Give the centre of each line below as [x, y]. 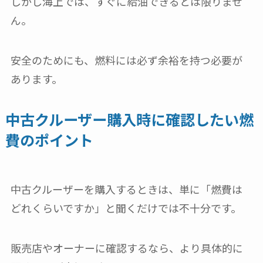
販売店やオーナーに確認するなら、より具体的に [127, 247]
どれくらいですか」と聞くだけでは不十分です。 [126, 208]
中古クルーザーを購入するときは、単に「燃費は [126, 189]
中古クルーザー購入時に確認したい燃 [129, 119]
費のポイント [49, 139]
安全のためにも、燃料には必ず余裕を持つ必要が [126, 60]
